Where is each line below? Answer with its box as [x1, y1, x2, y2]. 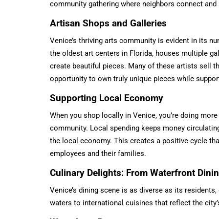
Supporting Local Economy [50, 92, 163, 104]
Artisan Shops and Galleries [50, 17, 167, 29]
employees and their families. [50, 149, 146, 158]
